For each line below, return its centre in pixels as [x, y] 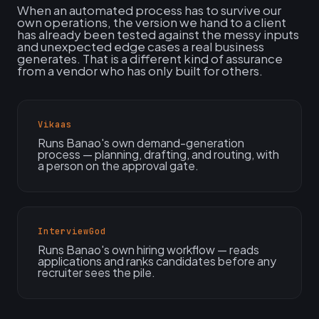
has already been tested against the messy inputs [158, 34]
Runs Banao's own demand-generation [141, 143]
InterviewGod [72, 231]
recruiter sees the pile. [96, 272]
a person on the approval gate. [118, 166]
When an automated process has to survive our [149, 10]
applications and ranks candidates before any [157, 261]
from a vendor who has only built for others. [140, 70]
